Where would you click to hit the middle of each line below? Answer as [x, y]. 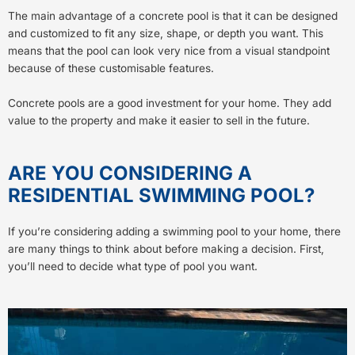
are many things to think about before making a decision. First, [166, 249]
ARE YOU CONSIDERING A [130, 174]
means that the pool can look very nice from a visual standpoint [169, 51]
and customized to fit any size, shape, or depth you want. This [166, 34]
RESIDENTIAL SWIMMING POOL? [161, 196]
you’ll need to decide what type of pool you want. [133, 267]
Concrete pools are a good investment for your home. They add [170, 103]
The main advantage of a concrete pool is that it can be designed [173, 16]
